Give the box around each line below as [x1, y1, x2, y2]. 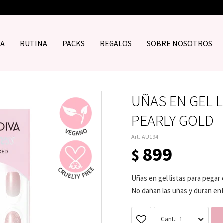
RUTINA [19, 38, 47, 48]
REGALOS [99, 38, 132, 48]
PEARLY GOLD [131, 111, 214, 130]
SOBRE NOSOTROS [146, 38, 212, 48]
